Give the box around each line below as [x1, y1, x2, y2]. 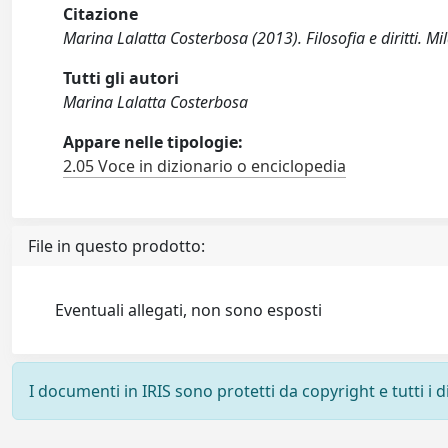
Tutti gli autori [63, 67, 180, 89]
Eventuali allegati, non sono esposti [55, 299, 323, 321]
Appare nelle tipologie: [63, 131, 244, 153]
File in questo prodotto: [28, 235, 205, 257]
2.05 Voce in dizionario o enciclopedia [63, 155, 347, 177]
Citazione [63, 3, 139, 25]
